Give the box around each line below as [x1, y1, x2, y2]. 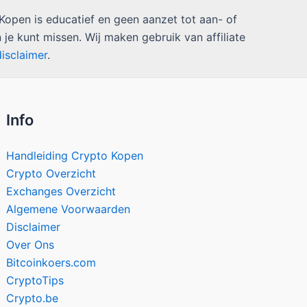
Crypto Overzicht [6, 167, 97, 181]
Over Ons [6, 238, 55, 252]
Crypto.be [6, 291, 59, 306]
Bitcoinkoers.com [6, 256, 97, 270]
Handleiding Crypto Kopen [6, 149, 144, 163]
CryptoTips [6, 273, 64, 288]
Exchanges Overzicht [6, 184, 116, 199]
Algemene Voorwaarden [6, 202, 131, 217]
